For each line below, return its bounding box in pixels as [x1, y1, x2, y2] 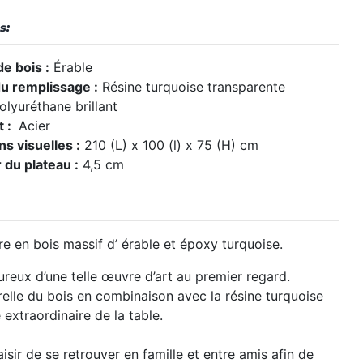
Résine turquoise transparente [98, 79, 285, 96]
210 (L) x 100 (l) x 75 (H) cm [80, 137, 258, 154]
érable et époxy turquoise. [117, 236, 283, 253]
